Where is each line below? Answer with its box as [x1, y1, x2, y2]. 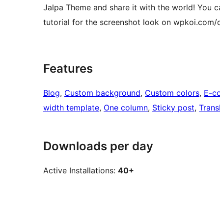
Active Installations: [43, 165, 118, 176]
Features [43, 61, 93, 76]
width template [43, 103, 99, 113]
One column [104, 103, 148, 113]
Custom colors [145, 88, 199, 98]
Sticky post [152, 103, 194, 113]
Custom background [64, 88, 140, 98]
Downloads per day [43, 139, 153, 154]
